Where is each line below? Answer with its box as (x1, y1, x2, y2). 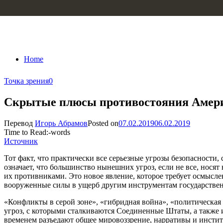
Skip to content (4, 4, 51, 12)
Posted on (88, 118, 118, 127)
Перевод (4, 118, 35, 127)
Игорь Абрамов (35, 118, 88, 127)
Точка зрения (4, 77, 49, 85)
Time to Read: (4, 127, 48, 136)
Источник (4, 136, 38, 145)
